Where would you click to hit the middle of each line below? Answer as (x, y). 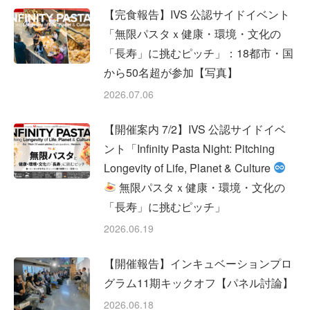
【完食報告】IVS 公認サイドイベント (197, 14)
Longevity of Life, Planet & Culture (189, 167)
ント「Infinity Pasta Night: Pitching (189, 148)
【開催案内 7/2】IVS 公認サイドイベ (195, 129)
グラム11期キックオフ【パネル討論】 (199, 282)
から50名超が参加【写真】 (171, 72)
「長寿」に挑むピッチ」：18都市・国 (199, 53)
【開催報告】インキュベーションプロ (198, 263)
